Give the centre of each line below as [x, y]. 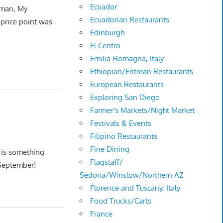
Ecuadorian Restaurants [130, 20]
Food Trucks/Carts [121, 201]
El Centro [106, 46]
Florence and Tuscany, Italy [135, 188]
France [102, 214]
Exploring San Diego [125, 98]
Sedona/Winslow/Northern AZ [132, 175]
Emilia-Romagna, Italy [127, 59]
